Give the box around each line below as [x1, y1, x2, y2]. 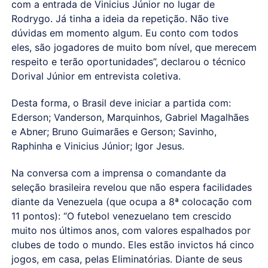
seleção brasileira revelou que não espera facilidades [11, 181, 252, 193]
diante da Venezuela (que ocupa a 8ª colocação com [11, 195, 252, 208]
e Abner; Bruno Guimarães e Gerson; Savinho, [11, 125, 217, 138]
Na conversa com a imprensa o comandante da [11, 166, 226, 179]
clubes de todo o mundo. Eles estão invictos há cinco [11, 238, 254, 251]
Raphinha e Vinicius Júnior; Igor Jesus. [11, 139, 184, 152]
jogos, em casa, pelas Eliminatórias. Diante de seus [11, 252, 242, 265]
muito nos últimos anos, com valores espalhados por [11, 224, 251, 236]
